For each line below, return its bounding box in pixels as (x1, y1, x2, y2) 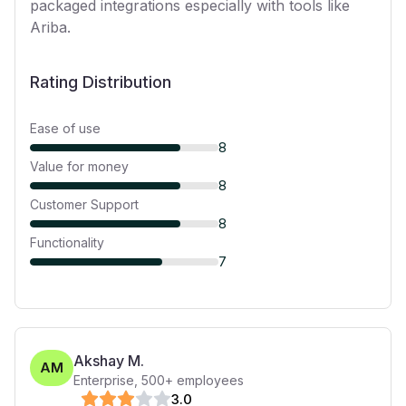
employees (173, 372, 244, 388)
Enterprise (73, 372, 134, 388)
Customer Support (30, 197, 139, 212)
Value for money (30, 159, 129, 174)
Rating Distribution (30, 72, 171, 92)
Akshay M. (73, 352, 144, 370)
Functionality (30, 235, 104, 250)
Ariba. (30, 18, 71, 36)
